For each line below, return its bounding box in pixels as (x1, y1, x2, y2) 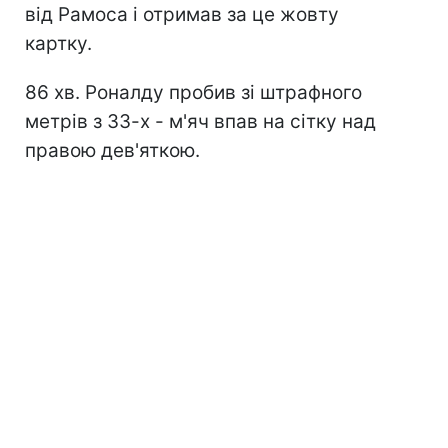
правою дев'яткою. (25, 139, 200, 162)
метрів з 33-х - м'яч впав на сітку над (25, 110, 376, 133)
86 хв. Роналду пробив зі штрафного (25, 81, 362, 104)
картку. (25, 32, 92, 55)
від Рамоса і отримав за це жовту (25, 3, 339, 26)
